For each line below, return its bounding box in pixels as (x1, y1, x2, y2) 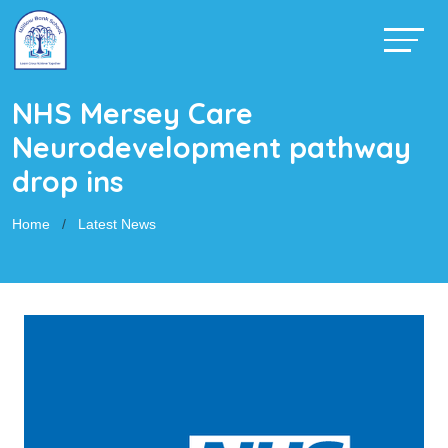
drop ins (12, 163, 123, 199)
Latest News (78, 216, 156, 232)
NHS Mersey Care (12, 95, 253, 131)
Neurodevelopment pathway (12, 129, 411, 165)
